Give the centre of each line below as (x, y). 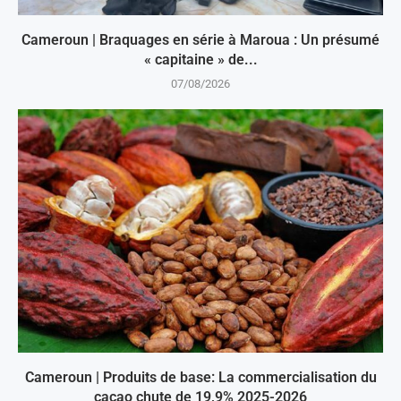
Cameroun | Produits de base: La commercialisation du (200, 378)
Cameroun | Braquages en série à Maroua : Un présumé (200, 40)
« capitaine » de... (200, 60)
